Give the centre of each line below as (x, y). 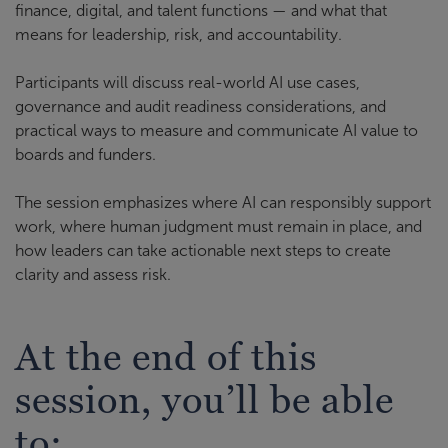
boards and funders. (85, 154)
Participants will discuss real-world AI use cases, (187, 82)
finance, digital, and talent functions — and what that (201, 10)
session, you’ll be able (204, 399)
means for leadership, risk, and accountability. (178, 34)
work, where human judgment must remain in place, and (218, 226)
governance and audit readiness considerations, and (200, 106)
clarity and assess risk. (93, 274)
